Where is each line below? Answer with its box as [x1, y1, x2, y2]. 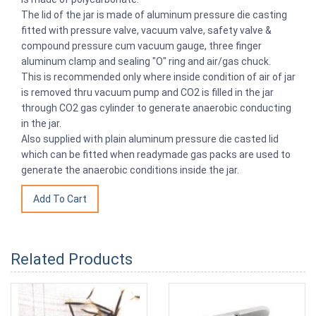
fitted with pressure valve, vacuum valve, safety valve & [21, 25, 272, 36]
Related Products [11, 250, 133, 268]
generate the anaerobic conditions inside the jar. [21, 164, 239, 176]
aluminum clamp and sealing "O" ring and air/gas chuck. [21, 56, 271, 67]
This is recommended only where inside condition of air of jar [21, 71, 296, 83]
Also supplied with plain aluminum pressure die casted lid [21, 133, 279, 145]
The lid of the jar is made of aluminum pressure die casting [21, 9, 287, 20]
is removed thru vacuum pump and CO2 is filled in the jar [21, 87, 274, 98]
